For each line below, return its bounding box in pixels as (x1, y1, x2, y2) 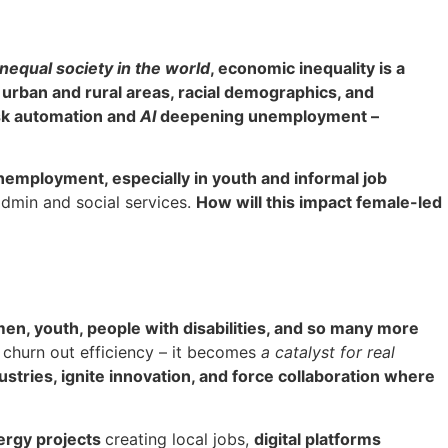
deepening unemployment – (156, 106, 379, 126)
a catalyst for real (261, 342, 395, 363)
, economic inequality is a (210, 58, 405, 78)
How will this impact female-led (196, 192, 442, 213)
